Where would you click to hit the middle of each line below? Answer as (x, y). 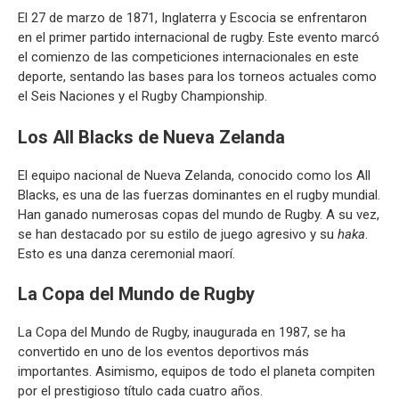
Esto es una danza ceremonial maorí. (126, 253)
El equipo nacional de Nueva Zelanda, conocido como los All (194, 175)
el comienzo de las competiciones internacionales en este (188, 57)
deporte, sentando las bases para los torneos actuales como (197, 77)
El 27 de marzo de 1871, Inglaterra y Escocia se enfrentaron (192, 18)
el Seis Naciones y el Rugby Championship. (142, 96)
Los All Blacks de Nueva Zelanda (151, 137)
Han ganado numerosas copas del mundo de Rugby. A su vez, (199, 214)
